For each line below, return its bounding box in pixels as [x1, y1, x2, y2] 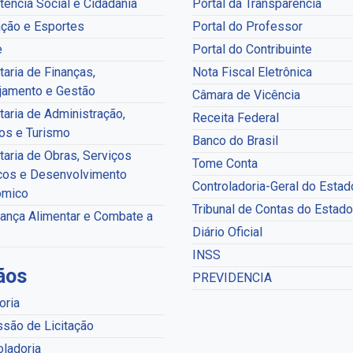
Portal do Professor [192, 18, 303, 34]
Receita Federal [192, 110, 279, 125]
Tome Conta [192, 155, 258, 171]
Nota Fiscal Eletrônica [192, 64, 312, 80]
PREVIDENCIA [192, 269, 272, 285]
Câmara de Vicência [192, 87, 300, 102]
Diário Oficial [192, 224, 262, 240]
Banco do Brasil [192, 132, 278, 148]
